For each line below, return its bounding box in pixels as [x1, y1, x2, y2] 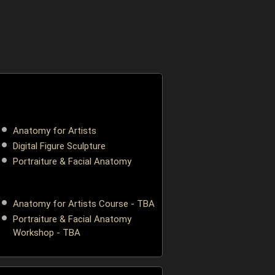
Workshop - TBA [12, 227, 80, 238]
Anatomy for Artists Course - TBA [12, 198, 155, 209]
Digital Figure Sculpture [12, 141, 106, 152]
